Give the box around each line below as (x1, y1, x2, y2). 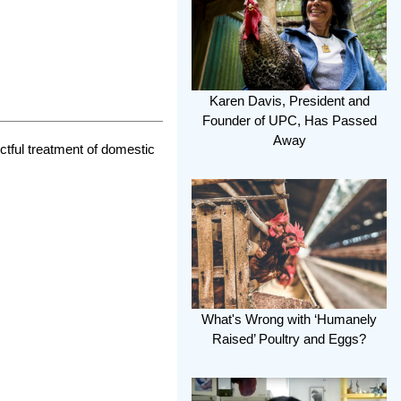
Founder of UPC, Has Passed (201, 112, 377, 128)
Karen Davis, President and (209, 92, 370, 108)
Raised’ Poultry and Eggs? (212, 331, 366, 347)
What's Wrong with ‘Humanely (201, 311, 377, 328)
